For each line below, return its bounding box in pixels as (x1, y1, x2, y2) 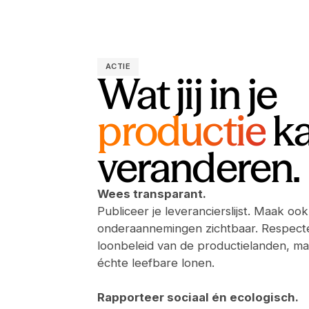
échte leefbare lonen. (97, 255, 215, 270)
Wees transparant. (97, 186, 207, 201)
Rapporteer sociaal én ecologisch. (97, 290, 299, 304)
